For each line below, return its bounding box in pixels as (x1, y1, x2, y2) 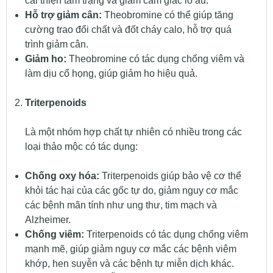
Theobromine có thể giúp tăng (101, 10, 233, 21)
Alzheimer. (24, 214, 71, 225)
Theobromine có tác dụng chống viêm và (66, 54, 244, 65)
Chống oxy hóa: (24, 171, 99, 182)
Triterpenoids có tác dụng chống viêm (83, 229, 248, 240)
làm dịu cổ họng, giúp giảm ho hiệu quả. (24, 68, 197, 79)
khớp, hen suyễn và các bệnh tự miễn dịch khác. (24, 258, 234, 269)
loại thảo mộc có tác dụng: (24, 141, 138, 152)
